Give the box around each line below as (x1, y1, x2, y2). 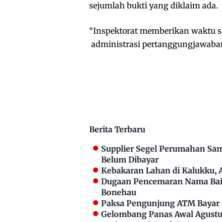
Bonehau (101, 187, 136, 198)
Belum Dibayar (101, 155, 159, 165)
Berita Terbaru (89, 124, 145, 135)
